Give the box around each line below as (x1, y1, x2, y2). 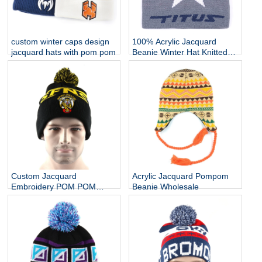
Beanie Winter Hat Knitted (132, 47, 228, 57)
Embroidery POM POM (11, 181, 96, 191)
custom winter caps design (11, 36, 109, 46)
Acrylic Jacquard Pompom (132, 171, 229, 181)
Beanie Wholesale (132, 181, 199, 191)
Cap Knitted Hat (132, 57, 191, 67)
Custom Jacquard (11, 171, 77, 181)
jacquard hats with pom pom (11, 47, 116, 57)
